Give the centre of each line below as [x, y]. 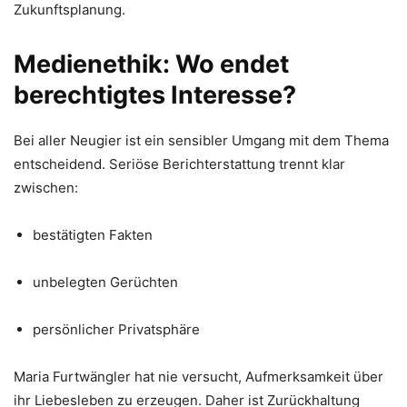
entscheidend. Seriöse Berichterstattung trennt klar [179, 164]
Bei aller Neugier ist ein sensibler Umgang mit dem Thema [201, 140]
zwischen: [46, 188]
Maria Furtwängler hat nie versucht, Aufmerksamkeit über [199, 377]
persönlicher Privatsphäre [116, 329]
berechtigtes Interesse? [155, 95]
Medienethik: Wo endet [151, 64]
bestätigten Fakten [93, 235]
